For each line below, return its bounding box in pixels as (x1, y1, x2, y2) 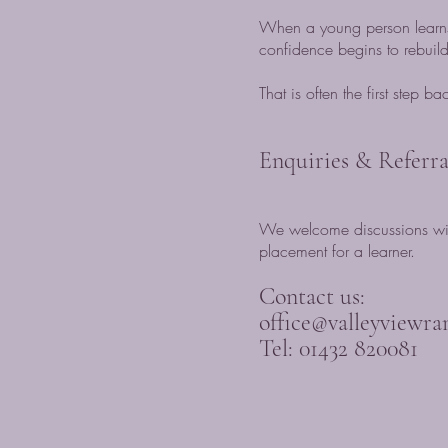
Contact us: (259, 282, 371, 311)
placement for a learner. (259, 240, 415, 262)
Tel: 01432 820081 (259, 334, 418, 363)
